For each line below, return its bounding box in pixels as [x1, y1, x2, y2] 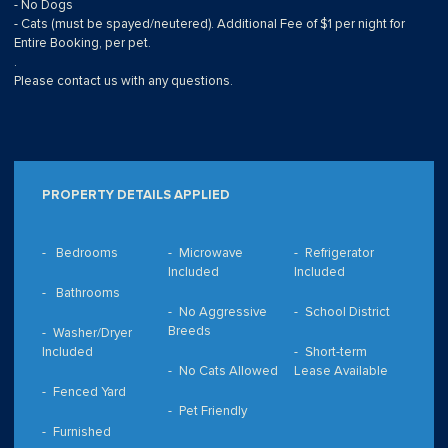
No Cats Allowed [178, 363, 278, 380]
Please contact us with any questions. [14, 73, 233, 90]
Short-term [304, 344, 367, 361]
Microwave [178, 245, 243, 262]
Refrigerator [304, 245, 374, 262]
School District [304, 304, 390, 321]
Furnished [52, 424, 111, 441]
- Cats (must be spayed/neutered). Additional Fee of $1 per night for [14, 16, 405, 33]
